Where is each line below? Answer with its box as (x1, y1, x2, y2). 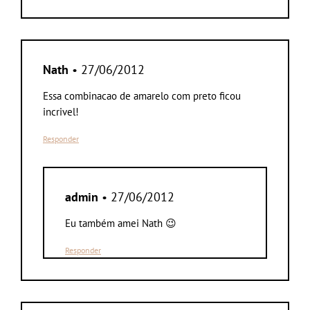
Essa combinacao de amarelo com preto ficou (43, 89, 241, 102)
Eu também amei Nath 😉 (65, 216, 176, 230)
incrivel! (43, 104, 79, 118)
